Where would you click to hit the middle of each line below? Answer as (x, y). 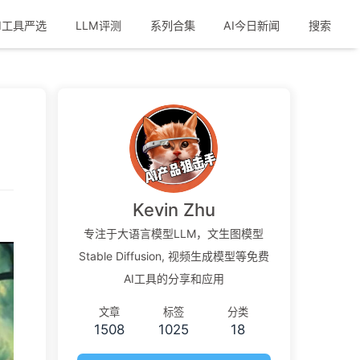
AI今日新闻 (250, 25)
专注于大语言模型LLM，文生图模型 (174, 234)
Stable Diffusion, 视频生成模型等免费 (174, 256)
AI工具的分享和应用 (174, 279)
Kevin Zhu (174, 210)
